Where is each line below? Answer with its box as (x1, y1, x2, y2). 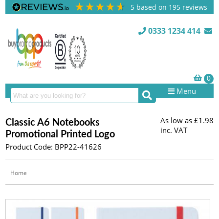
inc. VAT (160, 125, 187, 135)
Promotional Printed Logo (5, 130, 115, 139)
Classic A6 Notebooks (5, 118, 100, 128)
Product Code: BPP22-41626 (5, 142, 102, 152)
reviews (180, 2, 208, 12)
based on (136, 2, 169, 12)
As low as (160, 115, 192, 125)
